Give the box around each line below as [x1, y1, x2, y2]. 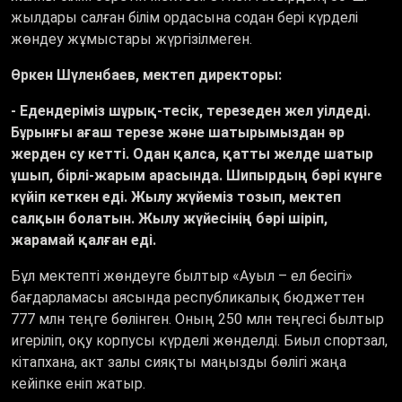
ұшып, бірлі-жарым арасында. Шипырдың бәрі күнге [11, 167, 382, 185]
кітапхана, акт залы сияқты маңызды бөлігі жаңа [11, 354, 346, 371]
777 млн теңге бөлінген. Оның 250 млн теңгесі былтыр [11, 310, 384, 328]
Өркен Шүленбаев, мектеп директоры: [11, 66, 282, 84]
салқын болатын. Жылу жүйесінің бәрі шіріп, [11, 210, 328, 228]
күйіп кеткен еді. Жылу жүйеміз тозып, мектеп [11, 188, 341, 206]
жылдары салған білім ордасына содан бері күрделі [11, 9, 358, 27]
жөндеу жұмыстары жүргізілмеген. [11, 31, 252, 48]
